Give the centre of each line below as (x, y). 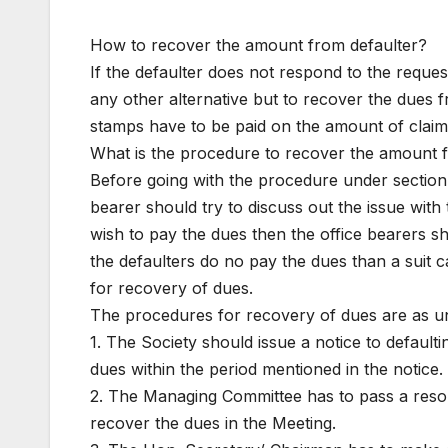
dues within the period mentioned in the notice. (266, 369)
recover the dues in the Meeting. (213, 423)
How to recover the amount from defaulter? (258, 45)
